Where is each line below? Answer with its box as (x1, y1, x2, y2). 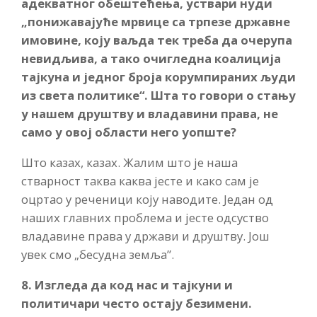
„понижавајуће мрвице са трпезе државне (21, 13, 290, 30)
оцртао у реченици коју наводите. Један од (21, 190, 273, 207)
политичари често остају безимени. (21, 294, 252, 311)
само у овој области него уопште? (21, 124, 236, 141)
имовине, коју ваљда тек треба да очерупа (21, 32, 292, 49)
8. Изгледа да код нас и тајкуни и (21, 276, 233, 293)
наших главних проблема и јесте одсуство (21, 209, 269, 226)
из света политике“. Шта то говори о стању (21, 87, 296, 104)
